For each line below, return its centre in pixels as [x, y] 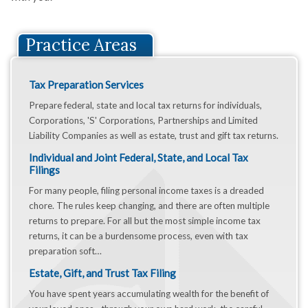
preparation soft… [65, 251]
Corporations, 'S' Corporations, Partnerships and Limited [143, 121]
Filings [44, 170]
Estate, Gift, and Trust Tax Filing [102, 273]
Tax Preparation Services [86, 85]
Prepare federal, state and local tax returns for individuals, [145, 106]
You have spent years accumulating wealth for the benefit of [149, 294]
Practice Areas [81, 45]
